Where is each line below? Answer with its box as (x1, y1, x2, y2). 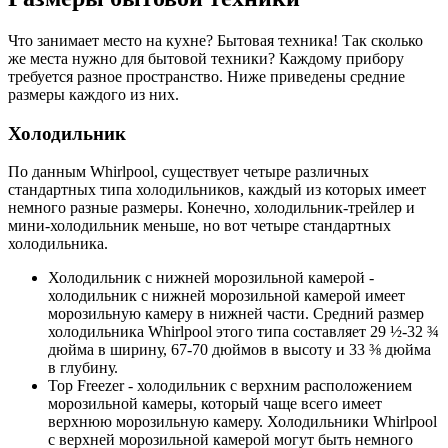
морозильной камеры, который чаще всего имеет (48, 395, 382, 413)
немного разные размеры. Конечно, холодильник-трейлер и (8, 199, 415, 217)
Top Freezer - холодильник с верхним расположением (48, 377, 412, 395)
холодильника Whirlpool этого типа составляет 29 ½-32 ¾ (48, 323, 439, 341)
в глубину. (48, 359, 118, 377)
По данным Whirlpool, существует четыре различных (8, 163, 369, 181)
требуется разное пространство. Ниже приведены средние (8, 67, 405, 85)
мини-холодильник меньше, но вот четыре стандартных (8, 217, 391, 235)
